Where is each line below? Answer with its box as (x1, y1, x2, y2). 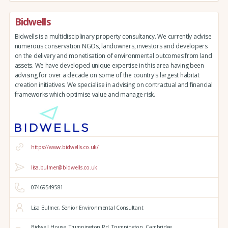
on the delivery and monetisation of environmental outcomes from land (14, 51, 212, 60)
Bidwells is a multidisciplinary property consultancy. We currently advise (14, 32, 212, 41)
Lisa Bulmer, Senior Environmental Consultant (31, 204, 144, 212)
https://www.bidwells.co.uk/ (31, 143, 99, 151)
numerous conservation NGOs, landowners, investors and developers (14, 41, 208, 50)
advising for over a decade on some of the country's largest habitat (14, 70, 199, 79)
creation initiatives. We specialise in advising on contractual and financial (14, 80, 213, 89)
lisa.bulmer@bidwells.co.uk (31, 163, 98, 171)
